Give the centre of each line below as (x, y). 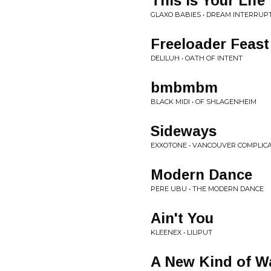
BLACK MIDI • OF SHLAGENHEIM (204, 102)
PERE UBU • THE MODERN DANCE (207, 189)
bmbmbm (184, 87)
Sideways (184, 131)
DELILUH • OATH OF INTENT (197, 58)
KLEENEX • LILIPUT (181, 232)
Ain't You (182, 218)
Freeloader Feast (210, 44)
